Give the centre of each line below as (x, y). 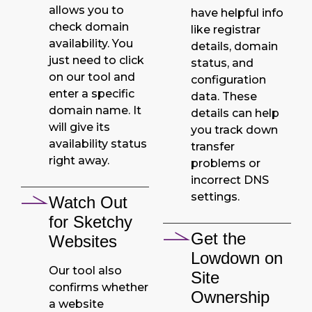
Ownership (230, 297)
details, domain (234, 46)
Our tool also (85, 270)
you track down (234, 130)
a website (76, 304)
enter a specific (92, 93)
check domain (89, 26)
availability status (98, 143)
